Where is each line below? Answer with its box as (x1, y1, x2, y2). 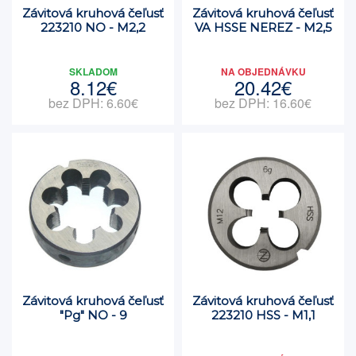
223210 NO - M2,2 (41, 20, 145, 35)
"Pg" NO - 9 (59, 308, 127, 323)
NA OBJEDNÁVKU (220, 64, 306, 79)
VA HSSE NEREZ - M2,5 (194, 20, 332, 35)
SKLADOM (68, 64, 118, 79)
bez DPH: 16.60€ (215, 94, 311, 112)
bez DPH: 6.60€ (48, 94, 138, 112)
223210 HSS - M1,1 (211, 308, 315, 323)
